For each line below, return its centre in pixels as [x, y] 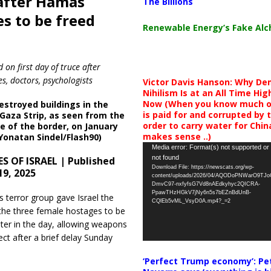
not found [165, 157]
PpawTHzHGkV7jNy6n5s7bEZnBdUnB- [201, 192]
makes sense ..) [177, 136]
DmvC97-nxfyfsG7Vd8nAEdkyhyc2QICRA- [206, 184]
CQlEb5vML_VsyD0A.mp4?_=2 [191, 201]
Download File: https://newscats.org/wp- [203, 167]
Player [154, 161]
